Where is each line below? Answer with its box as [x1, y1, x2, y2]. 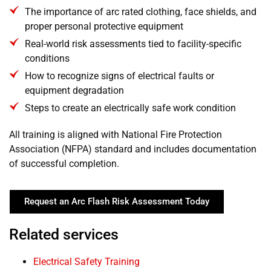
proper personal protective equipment [25, 20, 184, 32]
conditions [25, 52, 70, 64]
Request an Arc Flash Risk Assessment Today [24, 195, 209, 207]
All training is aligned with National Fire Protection [9, 128, 222, 140]
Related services [9, 225, 119, 243]
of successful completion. [9, 157, 119, 169]
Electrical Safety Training [33, 255, 140, 267]
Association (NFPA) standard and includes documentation [9, 143, 256, 155]
